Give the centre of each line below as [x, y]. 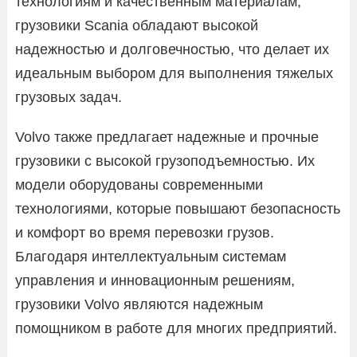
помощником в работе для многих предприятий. [176, 328]
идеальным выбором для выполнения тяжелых [174, 73]
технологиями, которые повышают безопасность [178, 208]
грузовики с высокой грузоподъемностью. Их [165, 161]
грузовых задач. [69, 97]
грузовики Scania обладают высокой [137, 25]
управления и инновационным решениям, [155, 280]
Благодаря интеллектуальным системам [151, 256]
